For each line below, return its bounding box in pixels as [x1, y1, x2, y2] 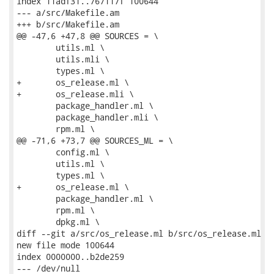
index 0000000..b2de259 [17, 251, 124, 262]
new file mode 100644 [17, 239, 114, 251]
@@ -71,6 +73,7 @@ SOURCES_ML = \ [17, 135, 173, 146]
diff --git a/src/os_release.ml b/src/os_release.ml [17, 228, 261, 239]
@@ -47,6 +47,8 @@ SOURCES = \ [17, 30, 158, 42]
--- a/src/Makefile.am [17, 7, 119, 18]
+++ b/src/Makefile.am [17, 18, 119, 30]
